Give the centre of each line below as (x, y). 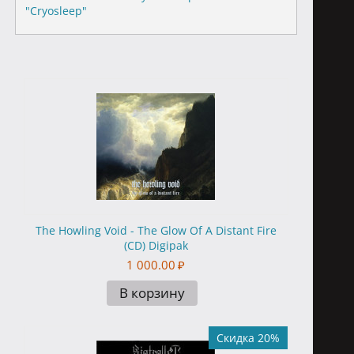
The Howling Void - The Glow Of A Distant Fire (156, 230)
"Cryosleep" (56, 11)
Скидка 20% (248, 338)
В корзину (152, 293)
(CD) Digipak (156, 245)
